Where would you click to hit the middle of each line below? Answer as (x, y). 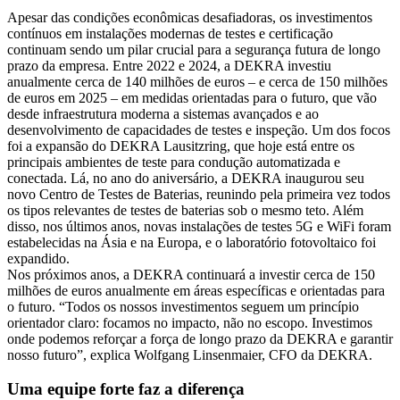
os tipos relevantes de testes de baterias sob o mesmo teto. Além (185, 210)
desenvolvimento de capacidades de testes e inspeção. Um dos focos (199, 129)
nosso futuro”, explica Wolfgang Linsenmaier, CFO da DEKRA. (190, 354)
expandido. (38, 258)
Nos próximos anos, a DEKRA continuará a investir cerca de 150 (191, 274)
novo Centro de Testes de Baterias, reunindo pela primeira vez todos (199, 194)
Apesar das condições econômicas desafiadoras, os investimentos (190, 17)
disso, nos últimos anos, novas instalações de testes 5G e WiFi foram (199, 226)
